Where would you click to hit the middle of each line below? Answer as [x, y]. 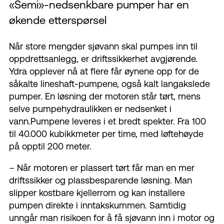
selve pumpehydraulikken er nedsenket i [90, 109]
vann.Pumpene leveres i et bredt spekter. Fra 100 [107, 121]
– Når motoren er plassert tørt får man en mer [102, 168]
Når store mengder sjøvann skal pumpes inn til [103, 46]
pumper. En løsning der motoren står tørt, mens [105, 96]
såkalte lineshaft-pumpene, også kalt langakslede [109, 84]
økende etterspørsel [58, 20]
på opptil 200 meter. [50, 146]
